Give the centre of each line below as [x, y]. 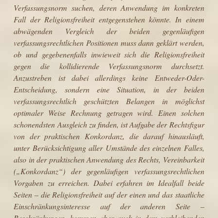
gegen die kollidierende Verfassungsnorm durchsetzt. [109, 66]
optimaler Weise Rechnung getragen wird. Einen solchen [109, 112]
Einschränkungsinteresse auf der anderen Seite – [109, 206]
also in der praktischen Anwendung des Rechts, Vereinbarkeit [109, 159]
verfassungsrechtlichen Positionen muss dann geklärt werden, [109, 42]
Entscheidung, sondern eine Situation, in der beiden [109, 89]
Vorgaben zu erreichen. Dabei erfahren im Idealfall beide [109, 182]
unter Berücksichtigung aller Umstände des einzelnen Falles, [109, 147]
